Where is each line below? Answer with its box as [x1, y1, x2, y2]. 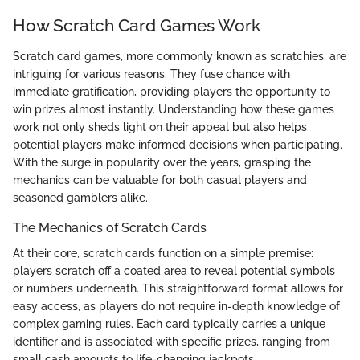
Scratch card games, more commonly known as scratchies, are [13, 49, 346, 63]
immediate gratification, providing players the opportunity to [13, 84, 330, 98]
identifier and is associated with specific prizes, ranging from [13, 334, 330, 348]
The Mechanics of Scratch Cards [13, 219, 207, 235]
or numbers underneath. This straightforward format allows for [13, 281, 343, 295]
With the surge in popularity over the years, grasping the [13, 155, 311, 169]
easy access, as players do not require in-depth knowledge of [13, 299, 340, 313]
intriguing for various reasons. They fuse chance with [13, 67, 290, 80]
